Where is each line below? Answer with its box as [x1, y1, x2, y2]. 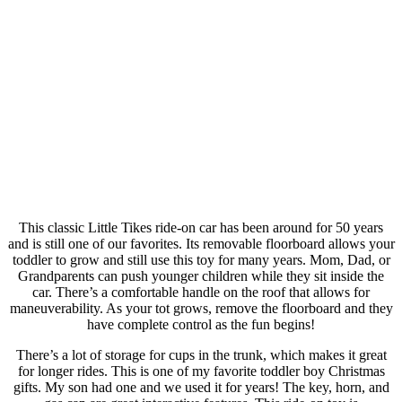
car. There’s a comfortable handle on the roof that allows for [32, 284, 370, 300]
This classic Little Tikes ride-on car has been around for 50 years [19, 219, 383, 235]
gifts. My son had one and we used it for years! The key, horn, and [13, 379, 389, 395]
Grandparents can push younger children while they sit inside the [18, 267, 384, 284]
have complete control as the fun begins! [87, 316, 315, 332]
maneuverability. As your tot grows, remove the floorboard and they [9, 300, 393, 316]
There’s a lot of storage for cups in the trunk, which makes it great [15, 346, 387, 363]
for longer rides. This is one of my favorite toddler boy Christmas [17, 363, 385, 379]
